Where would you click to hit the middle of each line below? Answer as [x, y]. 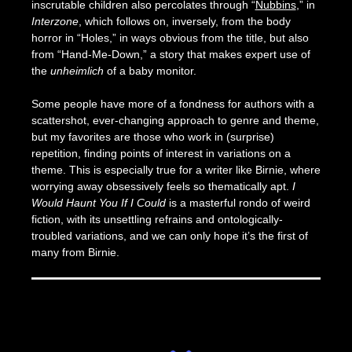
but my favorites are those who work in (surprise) [152, 137]
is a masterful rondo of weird [239, 203]
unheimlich [77, 71]
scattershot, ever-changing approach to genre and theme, [175, 121]
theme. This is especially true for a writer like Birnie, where [176, 170]
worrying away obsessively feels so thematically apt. [161, 187]
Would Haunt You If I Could [100, 203]
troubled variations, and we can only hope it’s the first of [169, 236]
